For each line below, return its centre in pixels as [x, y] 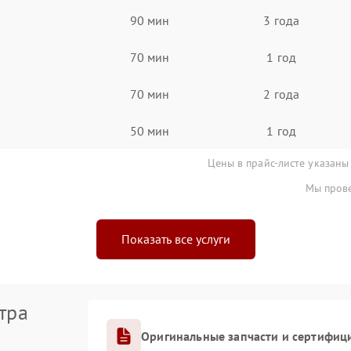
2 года [281, 94]
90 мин [150, 20]
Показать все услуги [175, 239]
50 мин [150, 130]
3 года [281, 20]
